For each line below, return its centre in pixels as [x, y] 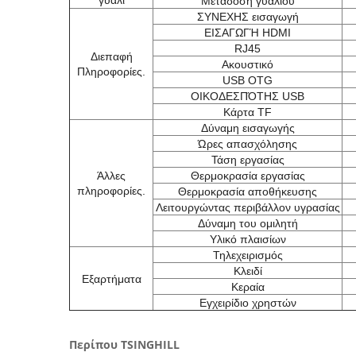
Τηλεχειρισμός [248, 255]
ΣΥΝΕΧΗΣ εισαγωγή [248, 17]
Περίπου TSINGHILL [124, 344]
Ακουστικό [248, 64]
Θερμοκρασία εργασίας [248, 176]
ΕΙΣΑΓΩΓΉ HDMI [248, 33]
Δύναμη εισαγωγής [248, 128]
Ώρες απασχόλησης [248, 144]
